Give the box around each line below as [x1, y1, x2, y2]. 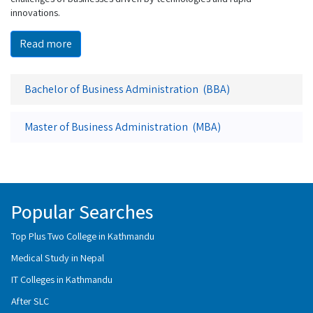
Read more [20, 36, 72, 51]
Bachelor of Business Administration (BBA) [24, 82, 230, 96]
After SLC [11, 294, 49, 307]
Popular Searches [11, 198, 153, 224]
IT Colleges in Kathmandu [11, 272, 112, 286]
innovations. [10, 6, 60, 19]
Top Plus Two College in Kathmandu [11, 229, 154, 242]
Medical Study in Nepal [11, 251, 104, 264]
